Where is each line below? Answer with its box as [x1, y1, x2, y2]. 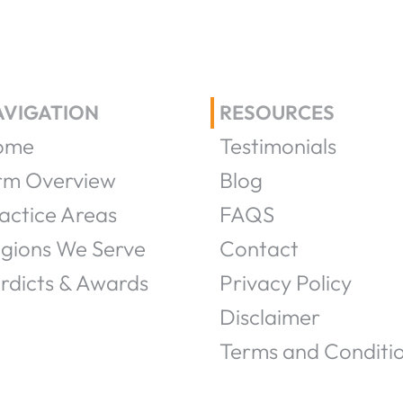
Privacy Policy [219, 269, 352, 296]
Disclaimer [219, 303, 320, 330]
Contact [219, 235, 299, 262]
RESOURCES [219, 100, 335, 125]
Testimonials [219, 132, 336, 159]
